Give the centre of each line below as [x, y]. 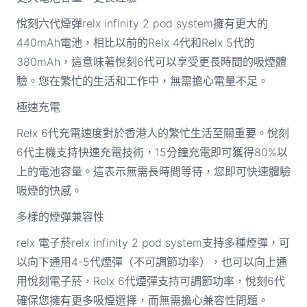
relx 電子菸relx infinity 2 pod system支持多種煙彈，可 [153, 242]
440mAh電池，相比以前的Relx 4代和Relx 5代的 [135, 42]
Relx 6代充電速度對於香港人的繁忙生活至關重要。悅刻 [152, 133]
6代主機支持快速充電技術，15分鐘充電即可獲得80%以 [152, 152]
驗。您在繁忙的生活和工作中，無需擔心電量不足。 [142, 81]
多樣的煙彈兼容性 [60, 216]
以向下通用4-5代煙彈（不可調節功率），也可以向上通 [151, 261]
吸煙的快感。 [49, 190]
